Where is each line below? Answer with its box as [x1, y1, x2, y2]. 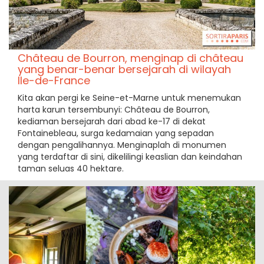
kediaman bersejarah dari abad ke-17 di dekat [18, 115, 206, 127]
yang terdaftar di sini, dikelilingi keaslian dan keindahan [18, 150, 242, 163]
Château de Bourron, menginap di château [18, 50, 243, 65]
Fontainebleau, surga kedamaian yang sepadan [18, 127, 214, 139]
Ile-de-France [18, 72, 90, 88]
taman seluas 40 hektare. [18, 162, 124, 174]
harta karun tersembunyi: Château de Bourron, [18, 103, 210, 115]
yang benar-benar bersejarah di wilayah [18, 61, 231, 77]
